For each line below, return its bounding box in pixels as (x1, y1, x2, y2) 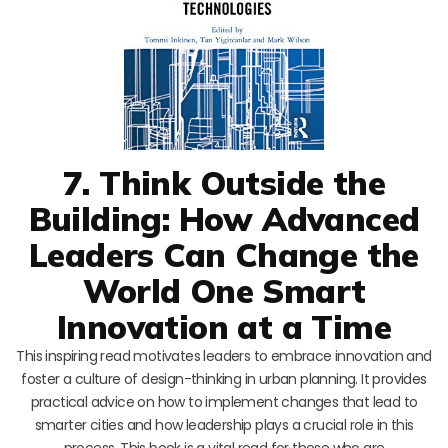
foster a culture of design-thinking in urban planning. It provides (21, 368, 427, 389)
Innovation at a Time (57, 305, 391, 347)
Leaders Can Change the (29, 233, 419, 275)
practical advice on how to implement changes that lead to (30, 391, 418, 412)
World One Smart (82, 269, 366, 311)
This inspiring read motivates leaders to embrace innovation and (16, 345, 432, 366)
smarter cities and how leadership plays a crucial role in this (34, 414, 414, 435)
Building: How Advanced (28, 197, 420, 239)
